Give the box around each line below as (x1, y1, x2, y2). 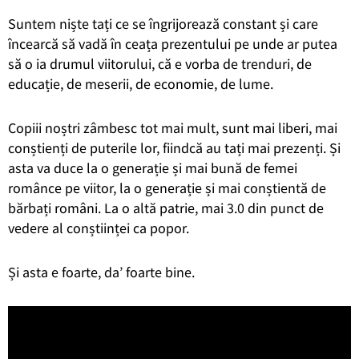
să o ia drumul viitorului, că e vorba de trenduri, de (8, 54, 312, 73)
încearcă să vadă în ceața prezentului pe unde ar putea (8, 34, 337, 53)
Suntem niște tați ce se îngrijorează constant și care (8, 14, 318, 33)
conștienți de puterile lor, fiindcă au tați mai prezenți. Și (8, 138, 341, 157)
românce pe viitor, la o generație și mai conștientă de (8, 178, 326, 197)
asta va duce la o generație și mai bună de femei (8, 158, 297, 177)
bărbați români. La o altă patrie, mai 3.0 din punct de (8, 198, 324, 217)
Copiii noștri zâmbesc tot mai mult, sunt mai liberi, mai (8, 118, 337, 137)
